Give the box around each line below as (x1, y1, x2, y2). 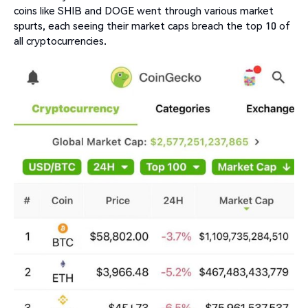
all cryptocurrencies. (14, 34, 107, 48)
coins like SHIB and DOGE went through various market (14, 3, 274, 18)
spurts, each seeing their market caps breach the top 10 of (14, 19, 290, 33)
